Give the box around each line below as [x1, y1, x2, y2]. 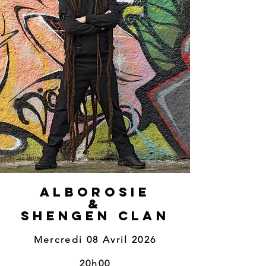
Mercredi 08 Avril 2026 [33, 234, 157, 245]
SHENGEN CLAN [20, 208, 170, 224]
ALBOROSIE [39, 184, 151, 200]
